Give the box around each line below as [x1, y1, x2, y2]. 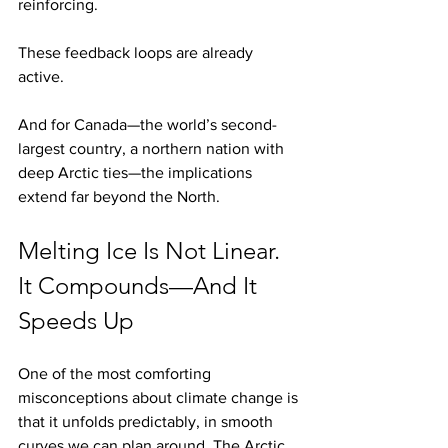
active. [18, 68, 64, 86]
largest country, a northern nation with [18, 140, 288, 158]
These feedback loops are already [18, 44, 257, 62]
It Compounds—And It [18, 271, 263, 301]
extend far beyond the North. [18, 188, 220, 206]
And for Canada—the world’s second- [18, 116, 277, 134]
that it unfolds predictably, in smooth [18, 413, 277, 431]
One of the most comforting [18, 365, 215, 383]
